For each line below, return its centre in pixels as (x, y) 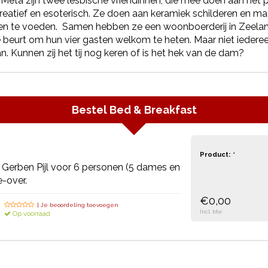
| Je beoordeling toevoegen (78, 205)
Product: (216, 155)
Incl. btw (211, 212)
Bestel (90, 110)
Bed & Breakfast (153, 110)
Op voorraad (31, 214)
